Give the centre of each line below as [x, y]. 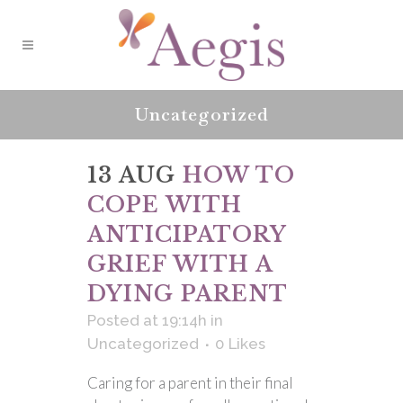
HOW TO [239, 175]
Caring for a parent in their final [190, 383]
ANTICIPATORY [187, 234]
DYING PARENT [188, 294]
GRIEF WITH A [180, 264]
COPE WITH [165, 205]
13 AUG [131, 175]
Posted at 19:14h [147, 320]
